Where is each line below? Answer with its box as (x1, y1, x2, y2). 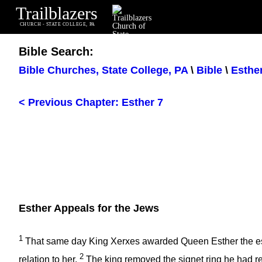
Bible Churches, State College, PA (19, 64, 188, 77)
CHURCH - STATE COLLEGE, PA (19, 22, 95, 27)
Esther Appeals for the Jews (19, 202, 159, 215)
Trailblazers (15, 4, 98, 23)
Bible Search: (19, 45, 94, 58)
